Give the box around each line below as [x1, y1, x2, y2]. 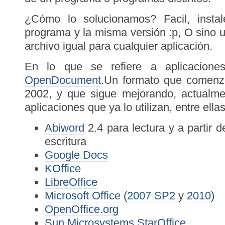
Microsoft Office [45, 189, 121, 202]
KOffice [45, 162, 81, 175]
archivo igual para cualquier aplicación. [25, 40, 212, 52]
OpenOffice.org [45, 203, 119, 215]
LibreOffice [45, 176, 97, 188]
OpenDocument [25, 74, 101, 86]
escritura [45, 135, 86, 148]
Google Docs [45, 149, 108, 161]
